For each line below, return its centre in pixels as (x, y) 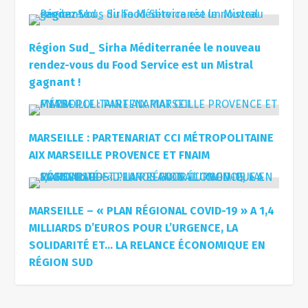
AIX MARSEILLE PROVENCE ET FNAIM (120, 155)
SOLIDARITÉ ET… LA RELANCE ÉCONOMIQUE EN (147, 245)
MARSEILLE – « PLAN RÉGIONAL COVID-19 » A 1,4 (152, 210)
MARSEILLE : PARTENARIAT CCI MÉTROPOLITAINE (152, 137)
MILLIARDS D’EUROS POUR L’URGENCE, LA (134, 228)
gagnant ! (55, 82)
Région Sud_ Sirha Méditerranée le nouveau (145, 47)
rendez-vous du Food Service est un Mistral (141, 65)
